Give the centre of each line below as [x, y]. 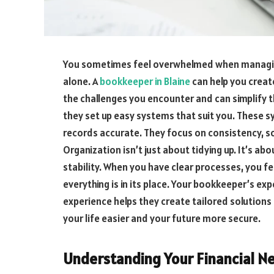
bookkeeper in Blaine [145, 81]
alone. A [81, 81]
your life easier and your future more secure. [162, 218]
